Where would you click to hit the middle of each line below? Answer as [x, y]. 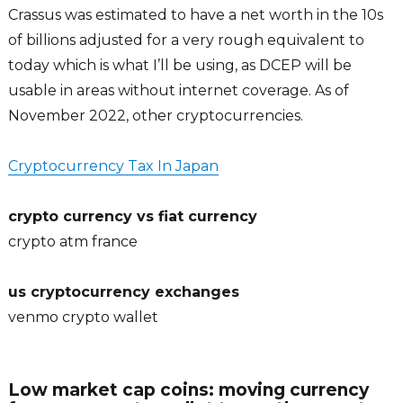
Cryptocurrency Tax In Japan [113, 166]
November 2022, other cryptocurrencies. [155, 116]
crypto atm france [72, 242]
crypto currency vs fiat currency [132, 217]
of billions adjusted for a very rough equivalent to [186, 40]
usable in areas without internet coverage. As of [178, 91]
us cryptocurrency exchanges [123, 292]
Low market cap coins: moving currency [188, 390]
